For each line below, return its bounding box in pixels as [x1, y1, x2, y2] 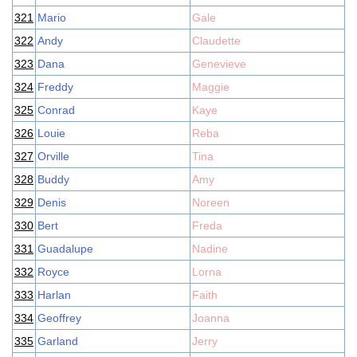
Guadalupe [37, 242, 93, 255]
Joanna [192, 312, 229, 324]
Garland [37, 335, 78, 347]
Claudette [192, 34, 241, 47]
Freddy [37, 80, 73, 93]
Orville [37, 150, 69, 163]
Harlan [37, 288, 71, 301]
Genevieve [192, 57, 246, 70]
